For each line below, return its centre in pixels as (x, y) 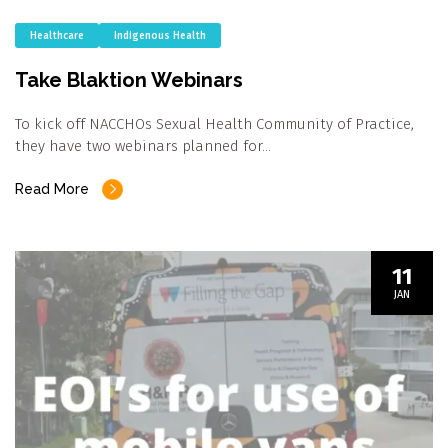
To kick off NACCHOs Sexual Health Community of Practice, (214, 124)
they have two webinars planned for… (143, 146)
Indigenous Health (160, 36)
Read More (52, 189)
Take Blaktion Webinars (129, 80)
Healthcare (57, 36)
